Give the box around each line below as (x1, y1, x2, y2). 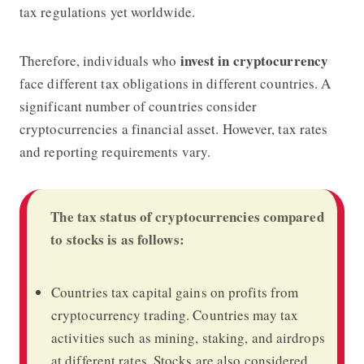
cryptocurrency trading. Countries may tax (50, 305, 299, 324)
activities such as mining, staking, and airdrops (50, 327, 325, 347)
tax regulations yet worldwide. (19, 2, 195, 21)
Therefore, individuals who (19, 50, 180, 70)
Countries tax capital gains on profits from (50, 282, 299, 301)
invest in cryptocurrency (180, 50, 329, 71)
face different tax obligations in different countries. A (19, 73, 331, 93)
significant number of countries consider (19, 96, 257, 115)
